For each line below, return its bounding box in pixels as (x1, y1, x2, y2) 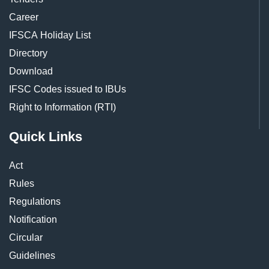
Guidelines (9, 250, 55, 261)
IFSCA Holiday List (9, 30, 91, 40)
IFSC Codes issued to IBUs (9, 84, 126, 94)
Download (9, 66, 53, 76)
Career (9, 12, 38, 22)
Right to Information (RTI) (9, 102, 116, 112)
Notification (9, 214, 57, 225)
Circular (9, 232, 43, 243)
